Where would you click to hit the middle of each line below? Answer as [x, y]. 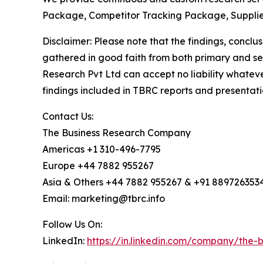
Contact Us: [68, 116]
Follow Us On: [72, 224]
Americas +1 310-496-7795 [102, 149]
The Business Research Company [117, 132]
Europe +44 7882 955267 [98, 165]
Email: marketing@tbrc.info [104, 198]
